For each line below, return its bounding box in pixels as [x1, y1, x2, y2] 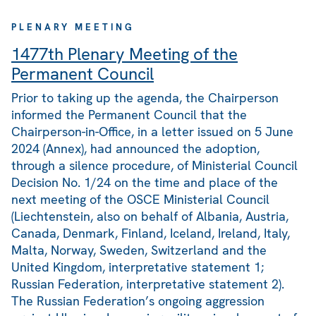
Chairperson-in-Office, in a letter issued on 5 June [11, 123, 293, 140]
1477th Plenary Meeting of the [11, 43, 238, 66]
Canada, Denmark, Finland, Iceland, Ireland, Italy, [11, 225, 290, 242]
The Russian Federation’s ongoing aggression [11, 293, 265, 310]
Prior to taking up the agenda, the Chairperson [11, 90, 279, 107]
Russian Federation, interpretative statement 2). [11, 276, 284, 293]
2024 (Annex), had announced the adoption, [11, 140, 260, 157]
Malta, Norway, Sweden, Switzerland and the [11, 242, 267, 259]
